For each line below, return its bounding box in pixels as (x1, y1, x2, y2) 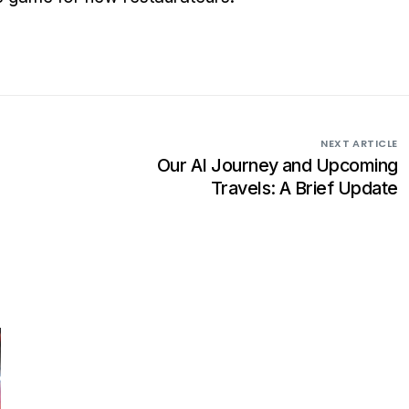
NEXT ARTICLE (320, 136, 398, 152)
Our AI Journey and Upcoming (156, 154, 398, 177)
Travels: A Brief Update (210, 177, 398, 200)
